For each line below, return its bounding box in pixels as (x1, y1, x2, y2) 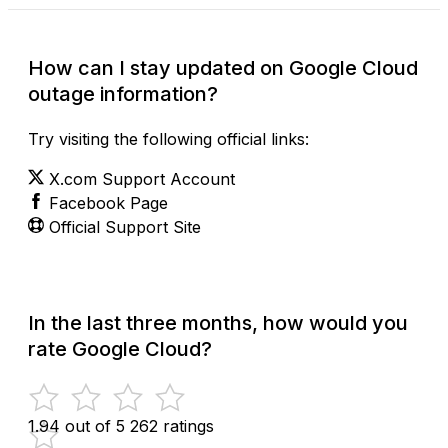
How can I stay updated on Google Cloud (28, 55, 418, 80)
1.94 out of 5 (28, 415, 125, 436)
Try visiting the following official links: (28, 128, 309, 149)
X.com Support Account (49, 168, 235, 189)
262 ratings (130, 415, 214, 436)
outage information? (28, 81, 218, 106)
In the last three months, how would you (28, 310, 408, 335)
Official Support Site (49, 216, 201, 237)
